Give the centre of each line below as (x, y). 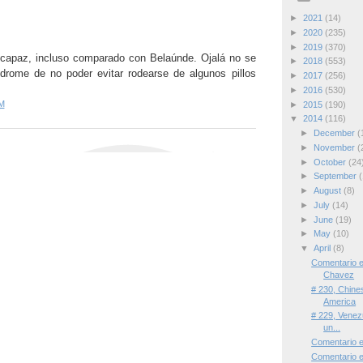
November (335, 147)
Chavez (339, 274)
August (328, 191)
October (331, 162)
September (336, 176)
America (340, 301)
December (335, 133)
